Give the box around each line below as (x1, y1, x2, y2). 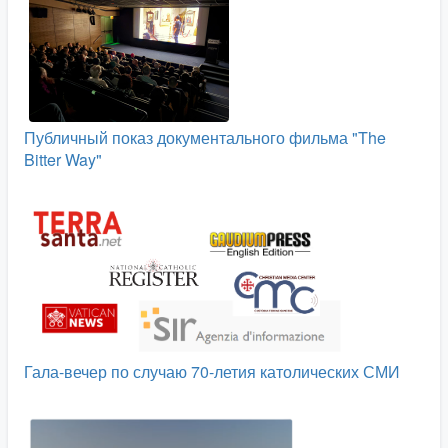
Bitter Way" (24, 148, 102, 171)
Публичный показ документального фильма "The (24, 126, 386, 149)
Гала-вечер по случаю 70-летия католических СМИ (24, 360, 400, 383)
